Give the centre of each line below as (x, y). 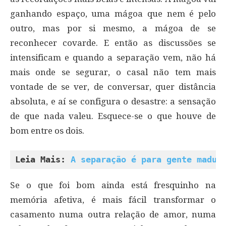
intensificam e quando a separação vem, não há (113, 58)
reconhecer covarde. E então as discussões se (113, 43)
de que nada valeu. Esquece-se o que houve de (113, 116)
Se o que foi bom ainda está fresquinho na (113, 185)
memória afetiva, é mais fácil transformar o (113, 200)
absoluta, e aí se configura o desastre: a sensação (113, 102)
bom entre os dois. (47, 131)
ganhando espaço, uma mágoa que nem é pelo (113, 14)
